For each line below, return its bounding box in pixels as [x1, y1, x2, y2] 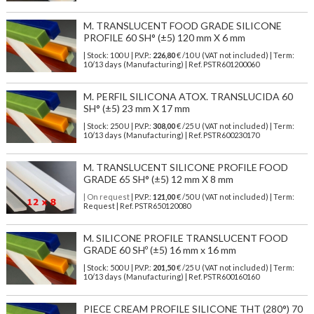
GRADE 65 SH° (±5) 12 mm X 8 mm [83, 173, 233, 186]
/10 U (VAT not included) [180, 50, 270, 60]
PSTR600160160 [203, 272, 259, 282]
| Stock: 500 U [83, 263, 130, 273]
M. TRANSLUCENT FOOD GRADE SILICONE [83, 20, 282, 32]
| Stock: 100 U [83, 50, 130, 60]
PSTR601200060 [203, 60, 259, 69]
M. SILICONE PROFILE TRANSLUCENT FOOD [83, 232, 288, 245]
